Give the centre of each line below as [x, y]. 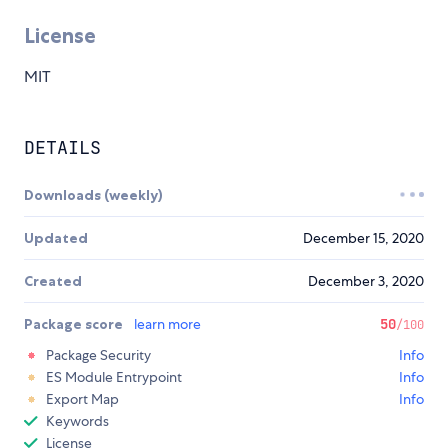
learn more [167, 323]
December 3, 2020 [366, 280]
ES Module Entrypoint [114, 376]
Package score [75, 323]
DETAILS [62, 147]
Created [53, 280]
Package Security [98, 354]
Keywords [77, 420]
